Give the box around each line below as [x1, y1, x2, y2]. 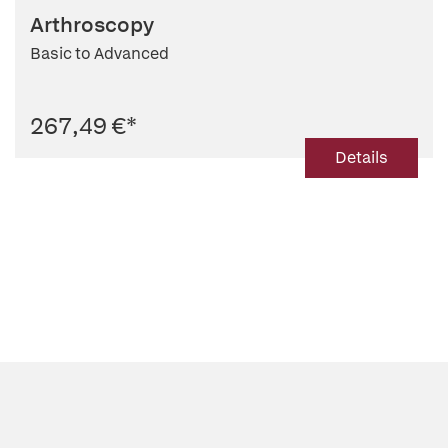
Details [335, 147, 388, 168]
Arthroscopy [30, 11, 154, 38]
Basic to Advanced [30, 43, 169, 64]
